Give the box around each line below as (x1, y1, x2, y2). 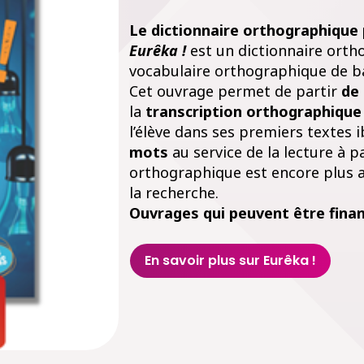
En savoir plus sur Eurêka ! (144, 251, 316, 270)
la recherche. (128, 182, 219, 202)
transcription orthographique (145, 101, 362, 121)
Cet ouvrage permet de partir (128, 80, 341, 101)
